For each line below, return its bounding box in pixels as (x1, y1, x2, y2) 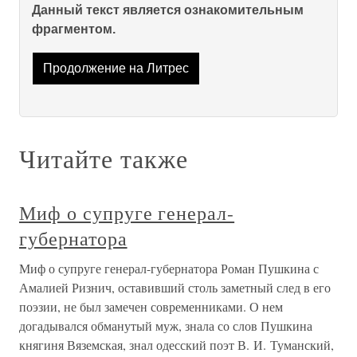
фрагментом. (32, 22, 116, 36)
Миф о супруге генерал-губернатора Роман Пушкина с (19, 260, 319, 277)
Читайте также (19, 141, 188, 176)
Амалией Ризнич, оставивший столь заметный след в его (19, 279, 331, 296)
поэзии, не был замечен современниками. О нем (19, 298, 283, 316)
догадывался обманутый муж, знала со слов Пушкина (19, 317, 312, 335)
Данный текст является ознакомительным (32, 3, 304, 17)
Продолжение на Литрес (42, 61, 189, 76)
